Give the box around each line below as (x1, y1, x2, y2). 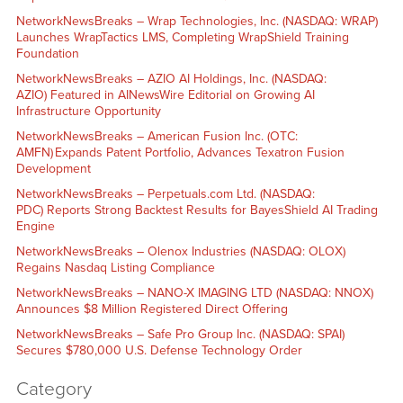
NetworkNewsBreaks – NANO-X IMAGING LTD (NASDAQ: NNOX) (15, 284, 373, 300)
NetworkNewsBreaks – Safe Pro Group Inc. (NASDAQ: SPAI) (15, 326, 345, 342)
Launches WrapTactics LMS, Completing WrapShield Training (15, 29, 349, 45)
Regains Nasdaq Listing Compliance (15, 259, 215, 275)
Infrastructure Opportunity (15, 103, 165, 119)
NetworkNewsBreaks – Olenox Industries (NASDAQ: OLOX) (15, 243, 345, 259)
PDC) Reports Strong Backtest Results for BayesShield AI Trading (15, 201, 378, 218)
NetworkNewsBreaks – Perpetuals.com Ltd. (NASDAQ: (15, 185, 315, 201)
